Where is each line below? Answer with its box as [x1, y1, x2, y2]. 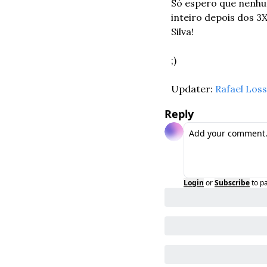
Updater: [171, 83, 215, 95]
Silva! [171, 26, 194, 38]
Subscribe [215, 178, 250, 188]
